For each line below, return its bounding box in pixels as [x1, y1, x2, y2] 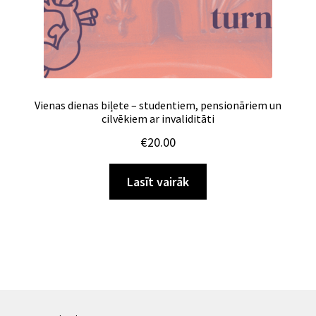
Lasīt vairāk [127, 174, 189, 190]
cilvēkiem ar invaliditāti [102, 111, 214, 126]
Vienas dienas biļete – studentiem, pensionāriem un [35, 98, 281, 113]
